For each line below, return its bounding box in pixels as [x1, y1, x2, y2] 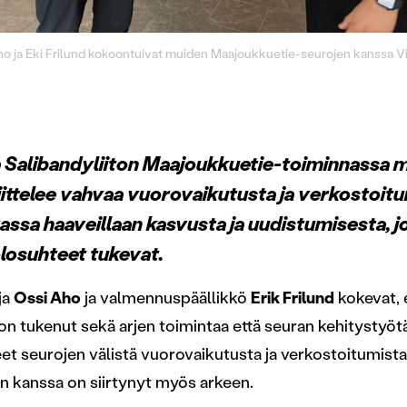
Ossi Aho [14, 288, 81, 308]
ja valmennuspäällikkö [81, 288, 251, 308]
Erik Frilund [251, 288, 334, 308]
